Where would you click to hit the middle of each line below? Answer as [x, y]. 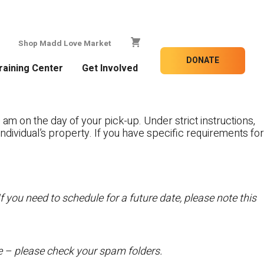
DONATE [203, 60]
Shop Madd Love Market [65, 43]
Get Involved [110, 68]
